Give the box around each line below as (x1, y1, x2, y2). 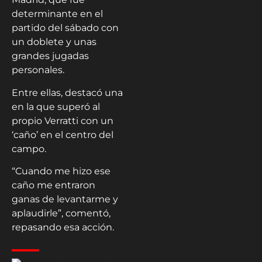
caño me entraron (12, 179, 95, 191)
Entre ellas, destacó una (12, 87, 123, 98)
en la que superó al (12, 101, 100, 112)
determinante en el (12, 8, 103, 20)
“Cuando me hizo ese (12, 165, 111, 177)
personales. (12, 64, 64, 76)
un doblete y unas (12, 36, 96, 48)
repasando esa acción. (12, 221, 114, 233)
